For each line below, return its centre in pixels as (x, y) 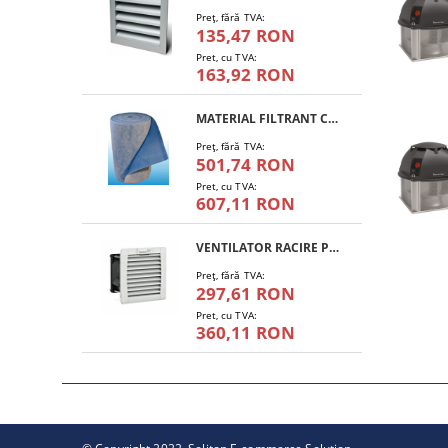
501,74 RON (245, 164)
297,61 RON (245, 293)
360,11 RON (245, 332)
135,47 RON (245, 35)
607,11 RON (245, 203)
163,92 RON (245, 74)
